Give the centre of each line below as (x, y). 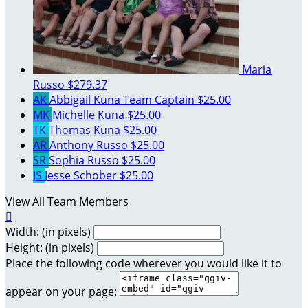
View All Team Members (67, 201)
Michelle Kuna (90, 114)
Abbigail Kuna (86, 99)
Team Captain (159, 99)
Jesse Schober (82, 175)
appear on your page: (61, 291)
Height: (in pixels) (50, 247)
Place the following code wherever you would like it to (144, 263)
